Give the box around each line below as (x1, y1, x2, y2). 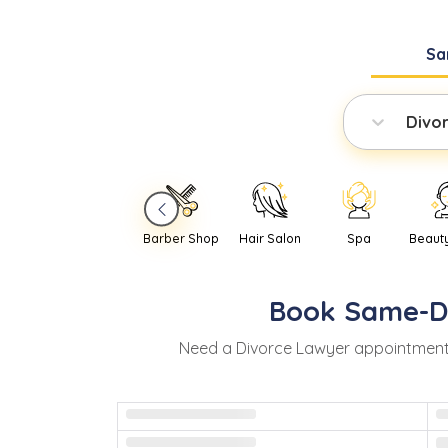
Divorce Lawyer (235, 338, 350, 359)
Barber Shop (143, 231, 220, 247)
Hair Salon (239, 231, 302, 247)
